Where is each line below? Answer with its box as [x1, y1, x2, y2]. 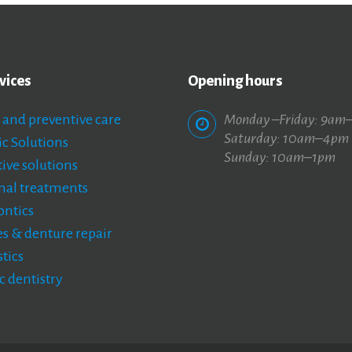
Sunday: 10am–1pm [224, 149, 335, 166]
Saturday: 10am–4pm [224, 130, 349, 147]
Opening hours [188, 73, 282, 90]
